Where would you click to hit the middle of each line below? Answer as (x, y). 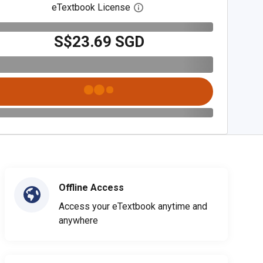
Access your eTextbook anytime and (133, 206)
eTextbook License (91, 7)
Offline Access (91, 187)
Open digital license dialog (198, 8)
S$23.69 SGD (100, 41)
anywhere (78, 220)
